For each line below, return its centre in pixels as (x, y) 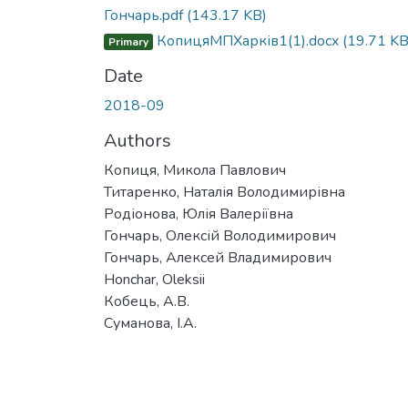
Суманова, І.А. (150, 323)
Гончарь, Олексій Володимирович (220, 235)
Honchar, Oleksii (154, 279)
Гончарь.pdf (145, 15)
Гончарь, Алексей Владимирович (218, 257)
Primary (128, 41)
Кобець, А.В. (147, 301)
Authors (138, 140)
